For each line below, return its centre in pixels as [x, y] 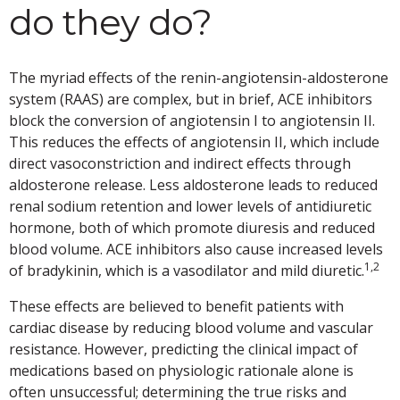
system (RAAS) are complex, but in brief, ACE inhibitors [191, 100]
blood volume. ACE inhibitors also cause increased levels [196, 250]
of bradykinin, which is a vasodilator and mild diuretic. [187, 271]
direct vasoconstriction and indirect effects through [180, 164]
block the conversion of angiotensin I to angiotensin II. [192, 121]
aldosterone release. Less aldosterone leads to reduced [193, 185]
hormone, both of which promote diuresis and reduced [192, 228]
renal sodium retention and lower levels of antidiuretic [190, 207]
